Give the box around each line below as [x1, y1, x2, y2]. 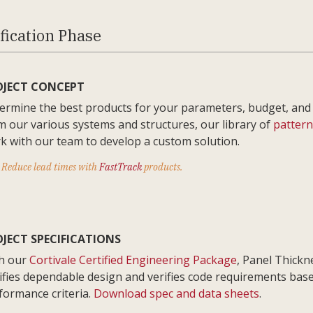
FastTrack [99, 161, 142, 173]
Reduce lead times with [1, 161, 99, 173]
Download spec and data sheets [94, 286, 259, 301]
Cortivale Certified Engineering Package [29, 252, 237, 268]
